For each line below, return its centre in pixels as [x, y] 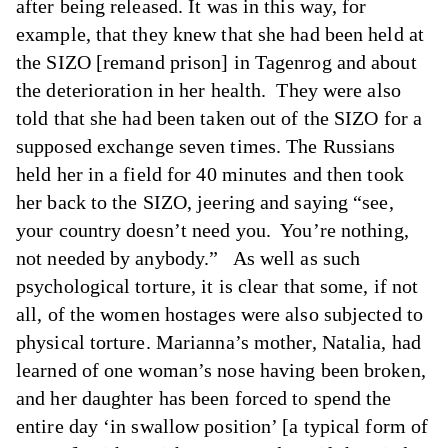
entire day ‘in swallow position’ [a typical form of [222, 426]
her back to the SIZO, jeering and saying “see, [205, 202]
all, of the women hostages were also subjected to [219, 314]
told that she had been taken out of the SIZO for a [219, 118]
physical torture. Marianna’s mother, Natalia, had [218, 342]
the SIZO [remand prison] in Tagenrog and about [216, 62]
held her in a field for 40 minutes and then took [210, 174]
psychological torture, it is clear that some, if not [217, 286]
